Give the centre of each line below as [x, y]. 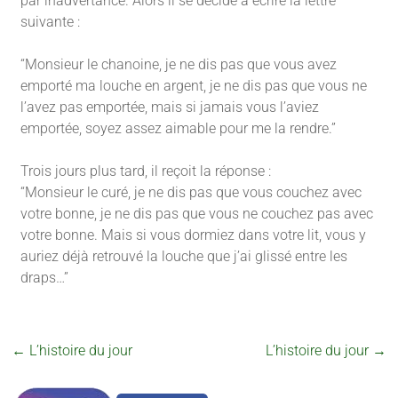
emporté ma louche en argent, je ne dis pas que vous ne [194, 85]
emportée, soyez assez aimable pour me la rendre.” [179, 128]
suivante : [51, 21]
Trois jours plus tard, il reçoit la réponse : [146, 171]
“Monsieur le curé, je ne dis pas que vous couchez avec [191, 192]
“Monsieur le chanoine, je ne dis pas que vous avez [179, 64]
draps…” [45, 277]
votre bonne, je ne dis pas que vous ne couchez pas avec [197, 213]
